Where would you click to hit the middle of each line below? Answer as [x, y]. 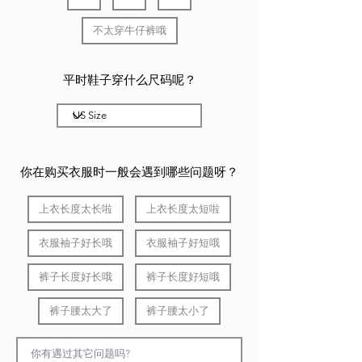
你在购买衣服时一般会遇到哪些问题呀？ [129, 172]
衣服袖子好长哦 [76, 243]
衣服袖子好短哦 [183, 243]
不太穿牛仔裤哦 [129, 30]
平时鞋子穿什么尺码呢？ [129, 80]
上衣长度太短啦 [183, 209]
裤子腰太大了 [81, 311]
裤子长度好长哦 [76, 277]
